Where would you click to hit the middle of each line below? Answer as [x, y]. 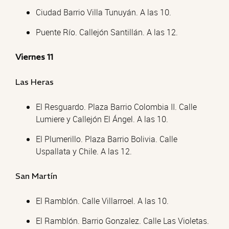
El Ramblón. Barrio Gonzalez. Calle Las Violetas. [122, 221]
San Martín [36, 176]
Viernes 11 [34, 57]
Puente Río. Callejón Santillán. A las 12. [107, 32]
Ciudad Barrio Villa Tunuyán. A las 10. [104, 12]
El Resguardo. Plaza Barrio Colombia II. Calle [116, 107]
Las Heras [35, 82]
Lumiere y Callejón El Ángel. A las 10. [102, 119]
